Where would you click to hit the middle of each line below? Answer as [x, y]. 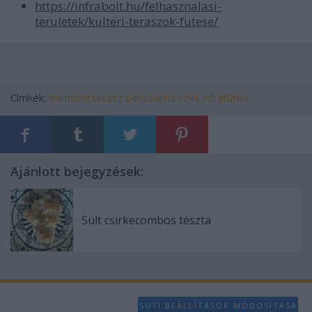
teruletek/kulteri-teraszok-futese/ [126, 22]
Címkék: [30, 98]
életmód [69, 98]
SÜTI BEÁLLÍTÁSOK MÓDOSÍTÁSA [218, 305]
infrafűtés [225, 98]
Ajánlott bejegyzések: [77, 172]
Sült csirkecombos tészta [146, 220]
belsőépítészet [163, 98]
